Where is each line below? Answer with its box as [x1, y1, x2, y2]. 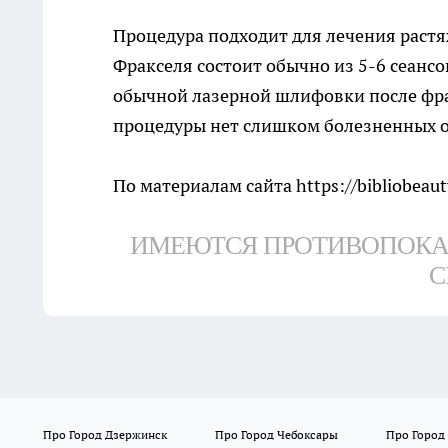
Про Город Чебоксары [214, 427, 338, 443]
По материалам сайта [113, 174, 296, 198]
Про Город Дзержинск [43, 427, 167, 443]
